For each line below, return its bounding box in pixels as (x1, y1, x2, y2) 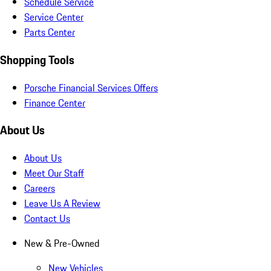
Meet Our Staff (24, 166, 84, 181)
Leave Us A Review (24, 196, 100, 211)
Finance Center (24, 95, 85, 110)
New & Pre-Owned (24, 236, 100, 251)
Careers (24, 181, 55, 196)
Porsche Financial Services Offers (24, 80, 158, 95)
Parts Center (24, 25, 75, 40)
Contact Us (24, 211, 70, 226)
